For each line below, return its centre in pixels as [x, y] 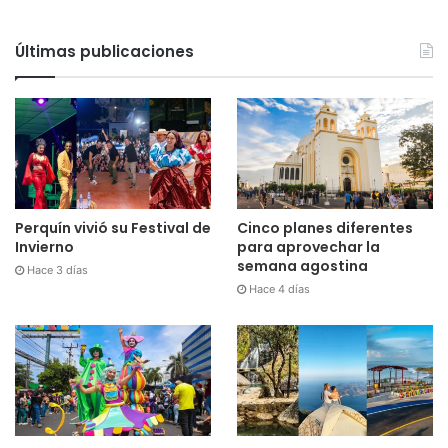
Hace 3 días [57, 269]
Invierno [44, 246]
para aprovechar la [308, 246]
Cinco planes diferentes [324, 227]
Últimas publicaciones [104, 51]
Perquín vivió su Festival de [113, 227]
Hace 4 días [279, 288]
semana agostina [302, 265]
